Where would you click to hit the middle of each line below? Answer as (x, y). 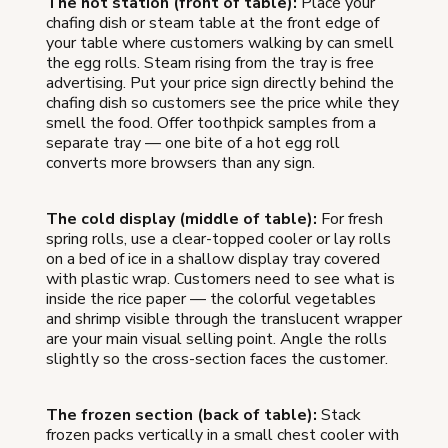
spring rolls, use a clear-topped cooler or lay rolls (218, 238)
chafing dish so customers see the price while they (222, 102)
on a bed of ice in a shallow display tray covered (213, 258)
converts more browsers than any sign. (180, 162)
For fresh (350, 218)
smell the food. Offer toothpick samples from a (211, 122)
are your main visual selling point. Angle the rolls (216, 338)
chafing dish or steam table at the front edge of (212, 22)
